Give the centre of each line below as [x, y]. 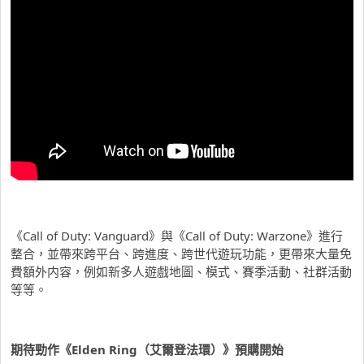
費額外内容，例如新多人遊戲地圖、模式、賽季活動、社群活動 [181, 271]
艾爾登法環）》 [192, 349]
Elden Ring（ [110, 349]
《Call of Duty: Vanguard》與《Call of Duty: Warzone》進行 [177, 235]
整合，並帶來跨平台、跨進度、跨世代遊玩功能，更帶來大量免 [181, 253]
